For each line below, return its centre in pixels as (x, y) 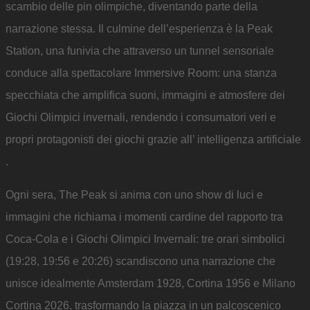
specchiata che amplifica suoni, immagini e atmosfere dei (145, 95)
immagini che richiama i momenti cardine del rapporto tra (144, 217)
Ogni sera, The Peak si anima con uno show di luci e (134, 195)
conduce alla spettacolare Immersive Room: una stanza (141, 73)
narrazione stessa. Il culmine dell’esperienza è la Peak (139, 29)
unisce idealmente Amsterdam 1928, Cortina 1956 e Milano (151, 283)
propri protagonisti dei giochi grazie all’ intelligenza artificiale (153, 139)
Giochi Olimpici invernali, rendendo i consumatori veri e (141, 117)
